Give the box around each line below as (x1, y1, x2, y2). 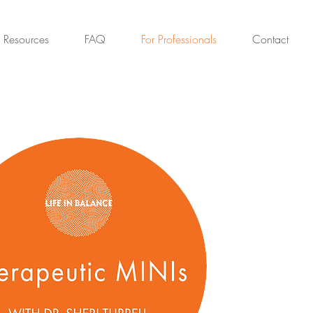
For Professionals (141, 31, 217, 47)
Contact (252, 31, 289, 47)
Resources (3, 31, 49, 47)
